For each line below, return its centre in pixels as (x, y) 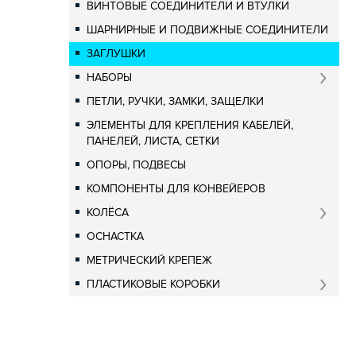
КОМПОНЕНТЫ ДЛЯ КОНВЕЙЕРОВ (176, 189)
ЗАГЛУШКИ (116, 54)
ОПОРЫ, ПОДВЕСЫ (136, 165)
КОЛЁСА (108, 213)
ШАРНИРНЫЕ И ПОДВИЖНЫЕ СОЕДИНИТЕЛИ (207, 30)
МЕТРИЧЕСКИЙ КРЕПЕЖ (149, 260)
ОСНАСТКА (115, 236)
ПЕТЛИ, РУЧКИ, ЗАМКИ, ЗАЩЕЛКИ (175, 101)
